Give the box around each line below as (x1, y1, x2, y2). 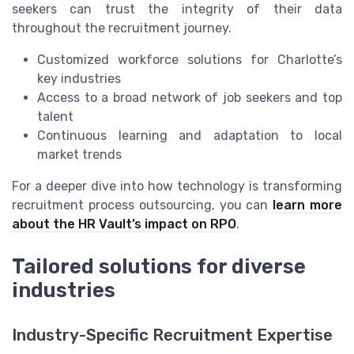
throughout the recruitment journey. (12, 21, 232, 36)
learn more (273, 198, 343, 213)
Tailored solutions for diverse (12, 254, 306, 279)
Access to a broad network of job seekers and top (37, 90, 342, 106)
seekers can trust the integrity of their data (12, 2, 342, 17)
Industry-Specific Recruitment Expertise (12, 325, 333, 345)
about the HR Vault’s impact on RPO (12, 217, 236, 232)
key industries (37, 71, 121, 87)
